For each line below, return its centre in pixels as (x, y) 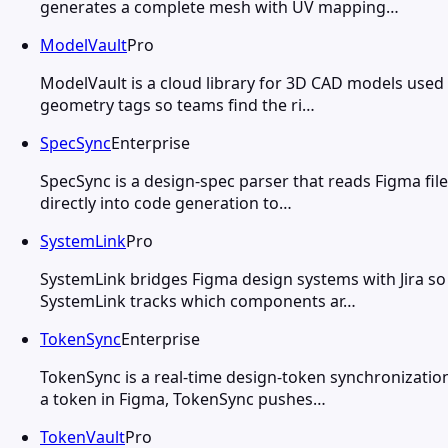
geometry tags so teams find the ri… (177, 104)
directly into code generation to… (166, 202)
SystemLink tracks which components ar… (198, 300)
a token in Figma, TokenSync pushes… (183, 398)
